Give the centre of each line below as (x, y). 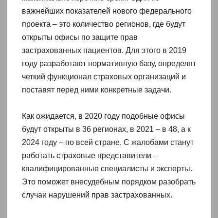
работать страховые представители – (90, 155)
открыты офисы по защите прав (80, 37)
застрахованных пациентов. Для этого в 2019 (104, 50)
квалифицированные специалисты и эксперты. (107, 168)
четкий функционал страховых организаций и (104, 76)
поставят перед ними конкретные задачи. (97, 90)
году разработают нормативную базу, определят (109, 63)
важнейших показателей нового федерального (107, 11)
